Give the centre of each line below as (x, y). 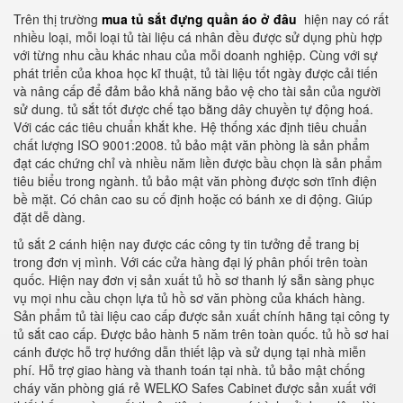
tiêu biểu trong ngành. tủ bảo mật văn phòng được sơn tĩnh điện (195, 181)
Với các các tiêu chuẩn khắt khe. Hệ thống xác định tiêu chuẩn (190, 127)
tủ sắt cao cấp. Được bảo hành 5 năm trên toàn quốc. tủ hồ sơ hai (201, 334)
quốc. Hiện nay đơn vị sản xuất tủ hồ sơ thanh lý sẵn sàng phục (194, 280)
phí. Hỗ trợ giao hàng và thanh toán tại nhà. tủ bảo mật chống (189, 370)
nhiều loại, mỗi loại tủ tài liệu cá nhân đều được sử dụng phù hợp (198, 37)
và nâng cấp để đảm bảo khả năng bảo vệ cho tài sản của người (197, 91)
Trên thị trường (58, 19)
